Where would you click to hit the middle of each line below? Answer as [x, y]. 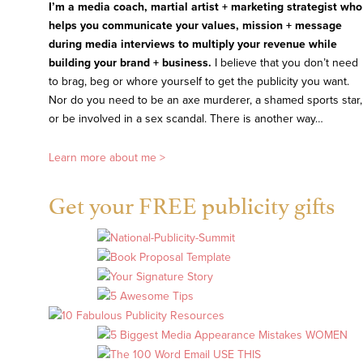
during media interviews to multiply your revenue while [193, 45]
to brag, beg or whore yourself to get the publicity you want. [199, 82]
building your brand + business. [130, 63]
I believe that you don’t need [285, 63]
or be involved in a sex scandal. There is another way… [186, 119]
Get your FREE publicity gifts [192, 203]
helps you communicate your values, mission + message [195, 26]
